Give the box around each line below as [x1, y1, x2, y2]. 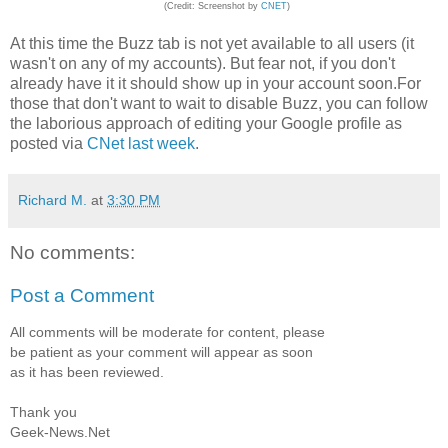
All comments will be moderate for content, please [10, 323, 325, 340]
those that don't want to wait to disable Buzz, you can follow [10, 94, 428, 112]
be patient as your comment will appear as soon [10, 343, 313, 360]
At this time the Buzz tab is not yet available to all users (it [10, 34, 414, 52]
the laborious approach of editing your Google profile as [10, 114, 402, 132]
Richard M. [18, 191, 87, 208]
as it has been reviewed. [10, 363, 164, 380]
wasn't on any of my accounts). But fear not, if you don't [10, 54, 395, 72]
